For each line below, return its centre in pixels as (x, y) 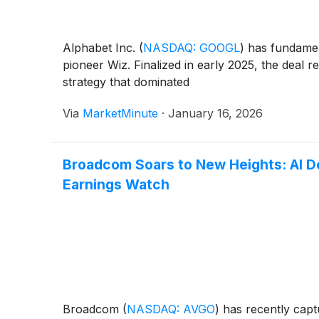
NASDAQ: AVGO (171, 309)
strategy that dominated (126, 82)
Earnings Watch (116, 184)
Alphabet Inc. (101, 47)
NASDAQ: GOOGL (192, 47)
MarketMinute (120, 113)
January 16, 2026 (215, 113)
